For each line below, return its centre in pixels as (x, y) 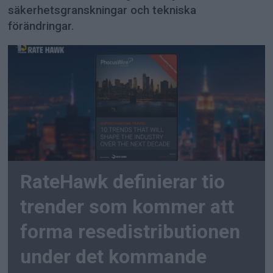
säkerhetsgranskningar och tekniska (102, 11)
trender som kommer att (127, 207)
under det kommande (114, 257)
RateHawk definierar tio (123, 182)
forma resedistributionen (130, 232)
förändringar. (41, 27)
